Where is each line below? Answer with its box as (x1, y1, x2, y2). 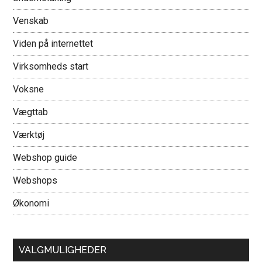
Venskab (13, 15, 49, 26)
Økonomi (13, 198, 50, 209)
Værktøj (13, 129, 45, 140)
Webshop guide (13, 152, 78, 163)
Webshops (13, 175, 58, 186)
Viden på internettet (13, 38, 94, 49)
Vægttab (13, 106, 49, 118)
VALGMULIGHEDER (19, 244, 107, 256)
